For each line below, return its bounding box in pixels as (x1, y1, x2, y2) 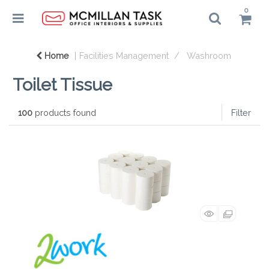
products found (32, 107, 96, 118)
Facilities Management (79, 50, 169, 61)
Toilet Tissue (13, 74, 112, 95)
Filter (231, 107, 251, 118)
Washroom (186, 50, 231, 61)
